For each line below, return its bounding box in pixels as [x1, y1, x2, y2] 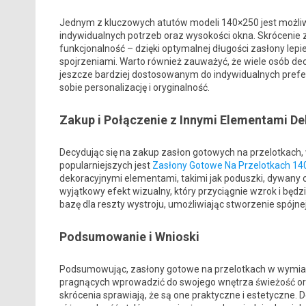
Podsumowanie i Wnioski [59, 229, 199, 245]
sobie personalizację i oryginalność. [59, 82, 210, 94]
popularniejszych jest [59, 160, 152, 171]
